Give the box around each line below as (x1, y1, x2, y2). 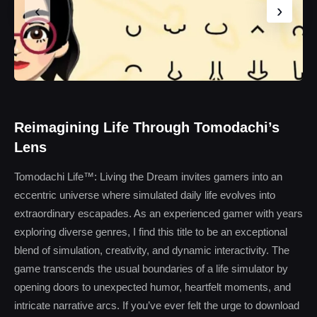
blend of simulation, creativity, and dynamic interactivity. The (14, 244, 289, 256)
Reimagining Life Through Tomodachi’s (14, 120, 279, 135)
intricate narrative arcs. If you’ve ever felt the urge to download (14, 299, 299, 311)
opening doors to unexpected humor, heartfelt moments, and (14, 281, 291, 293)
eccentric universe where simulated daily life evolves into (14, 189, 275, 201)
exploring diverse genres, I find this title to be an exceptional (14, 226, 287, 238)
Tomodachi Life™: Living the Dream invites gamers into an (14, 171, 282, 183)
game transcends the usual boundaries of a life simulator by (14, 263, 288, 275)
